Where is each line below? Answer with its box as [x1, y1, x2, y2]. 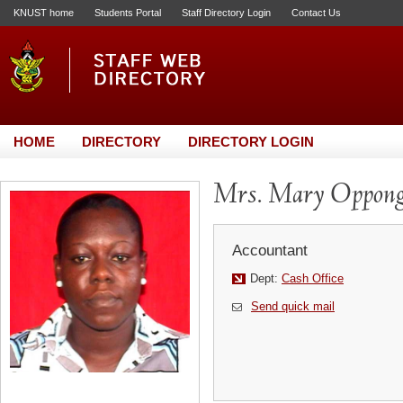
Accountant [232, 242, 308, 259]
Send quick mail [251, 300, 335, 313]
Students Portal [94, 7, 161, 18]
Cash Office [282, 272, 344, 285]
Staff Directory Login [182, 7, 271, 18]
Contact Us [291, 7, 341, 18]
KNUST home [13, 7, 74, 18]
